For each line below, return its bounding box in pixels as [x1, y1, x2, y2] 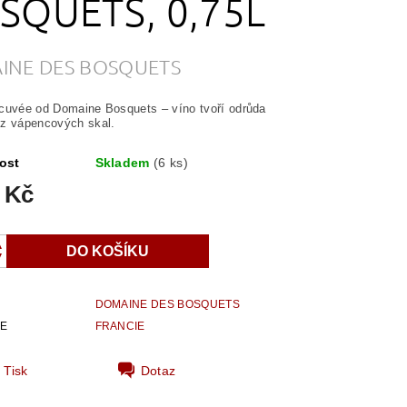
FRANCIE [94, 320, 145, 333]
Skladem [94, 155, 154, 171]
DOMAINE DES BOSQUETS [94, 298, 240, 312]
